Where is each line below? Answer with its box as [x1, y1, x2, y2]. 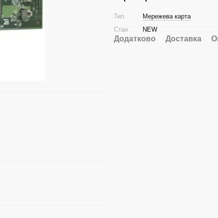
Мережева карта [143, 13, 191, 20]
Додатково [114, 35, 156, 43]
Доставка [165, 35, 201, 43]
